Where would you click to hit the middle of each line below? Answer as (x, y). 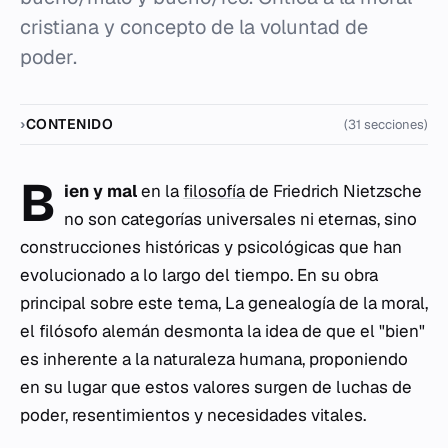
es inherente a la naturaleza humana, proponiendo (214, 359)
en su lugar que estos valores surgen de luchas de (216, 387)
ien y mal (100, 191)
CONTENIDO (69, 124)
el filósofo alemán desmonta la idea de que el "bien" (222, 331)
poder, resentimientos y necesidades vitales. (193, 415)
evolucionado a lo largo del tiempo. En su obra (199, 275)
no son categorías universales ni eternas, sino (240, 219)
